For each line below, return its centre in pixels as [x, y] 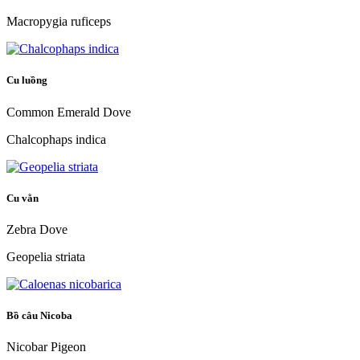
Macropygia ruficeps [59, 22]
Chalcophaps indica [56, 139]
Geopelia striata [46, 257]
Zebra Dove [37, 229]
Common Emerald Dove [69, 112]
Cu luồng [28, 80]
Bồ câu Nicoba [41, 316]
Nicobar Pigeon [46, 347]
